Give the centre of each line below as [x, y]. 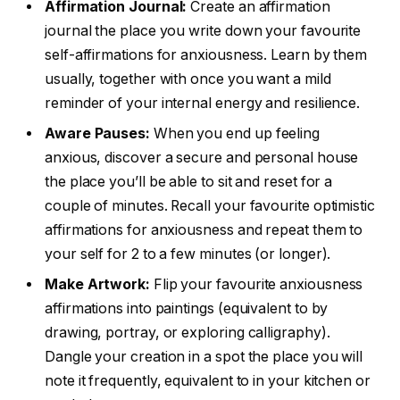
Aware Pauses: [97, 134]
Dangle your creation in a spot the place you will [204, 357]
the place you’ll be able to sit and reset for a [189, 182]
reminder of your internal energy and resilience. [204, 104]
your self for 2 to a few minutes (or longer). [190, 254]
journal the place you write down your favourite [203, 31]
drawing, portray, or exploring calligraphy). [187, 333]
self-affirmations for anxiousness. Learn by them [206, 55]
